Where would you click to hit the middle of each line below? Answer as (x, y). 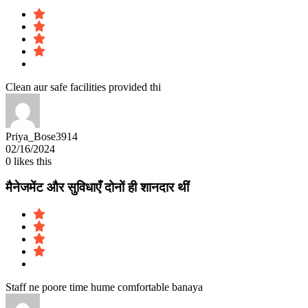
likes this (33, 161)
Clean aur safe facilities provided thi (83, 87)
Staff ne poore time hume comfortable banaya (104, 287)
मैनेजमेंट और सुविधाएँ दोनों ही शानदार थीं (97, 188)
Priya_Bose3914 (42, 136)
